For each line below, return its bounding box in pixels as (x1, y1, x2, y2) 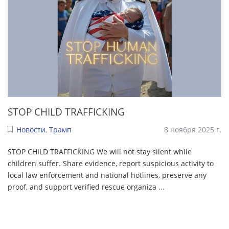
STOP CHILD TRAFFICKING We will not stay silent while (8, 146, 192, 156)
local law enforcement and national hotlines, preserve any (8, 170, 207, 180)
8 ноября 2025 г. (164, 124, 221, 134)
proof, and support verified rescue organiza (8, 181, 158, 192)
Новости (16, 124, 45, 134)
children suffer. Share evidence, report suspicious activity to (8, 158, 214, 168)
